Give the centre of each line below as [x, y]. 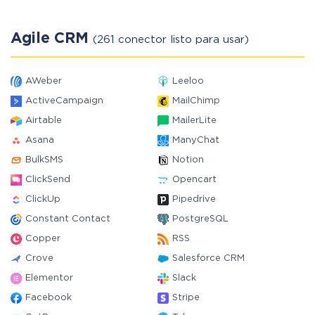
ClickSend [48, 180]
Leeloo [188, 81]
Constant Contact [68, 219]
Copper [43, 239]
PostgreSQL [200, 219]
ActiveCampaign [64, 101]
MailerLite [194, 121]
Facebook [49, 298]
